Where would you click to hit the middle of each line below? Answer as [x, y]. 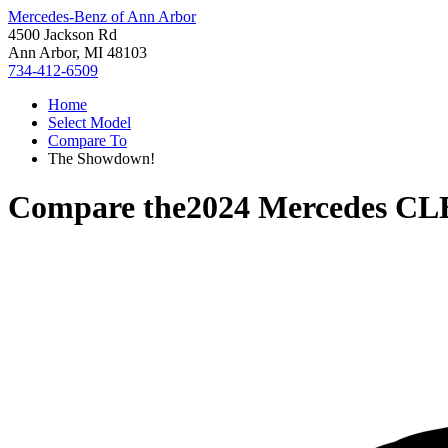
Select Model [89, 122]
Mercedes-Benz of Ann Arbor [102, 16]
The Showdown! [101, 158]
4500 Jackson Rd [62, 34]
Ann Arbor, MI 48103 [77, 52]
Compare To [87, 140]
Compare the [97, 207]
